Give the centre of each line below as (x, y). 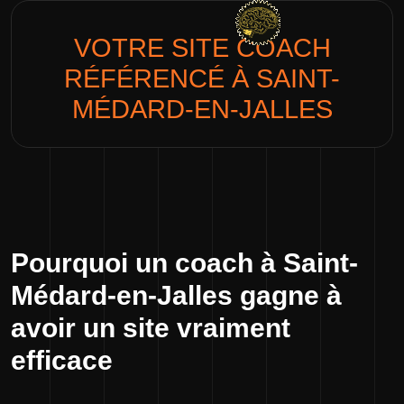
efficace (62, 360)
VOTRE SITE (155, 48)
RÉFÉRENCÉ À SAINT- (202, 78)
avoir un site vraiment (151, 328)
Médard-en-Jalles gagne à (176, 295)
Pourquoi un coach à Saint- (184, 263)
